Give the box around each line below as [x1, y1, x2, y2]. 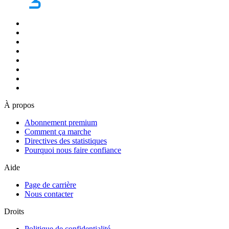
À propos [4, 101, 34, 110]
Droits [4, 207, 24, 216]
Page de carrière [25, 180, 76, 190]
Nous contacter [25, 190, 73, 199]
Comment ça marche [25, 127, 91, 136]
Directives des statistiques [25, 136, 107, 146]
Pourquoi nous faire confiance [25, 146, 121, 155]
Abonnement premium [25, 118, 97, 127]
